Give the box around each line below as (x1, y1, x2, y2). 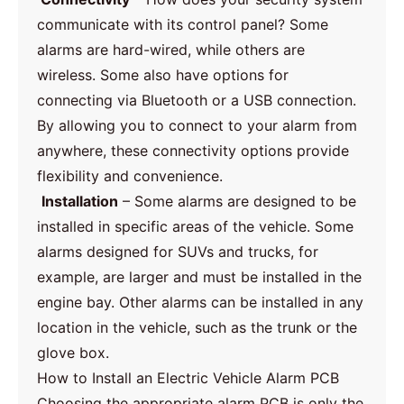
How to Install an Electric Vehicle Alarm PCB (37, 368, 340, 387)
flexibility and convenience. (37, 166, 224, 185)
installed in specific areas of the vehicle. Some (37, 216, 354, 235)
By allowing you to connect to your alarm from (37, 115, 358, 134)
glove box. (37, 343, 110, 362)
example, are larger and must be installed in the (37, 267, 363, 286)
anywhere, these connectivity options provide (37, 141, 350, 160)
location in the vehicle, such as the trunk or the (37, 317, 358, 336)
